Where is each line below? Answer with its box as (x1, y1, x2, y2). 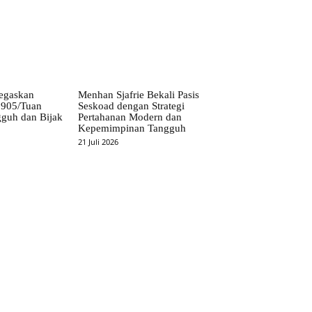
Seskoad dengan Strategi (78, 100, 185, 112)
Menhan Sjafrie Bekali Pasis (78, 89, 200, 101)
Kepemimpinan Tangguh (78, 123, 187, 134)
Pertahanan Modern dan (78, 111, 182, 123)
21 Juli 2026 (78, 136, 119, 148)
